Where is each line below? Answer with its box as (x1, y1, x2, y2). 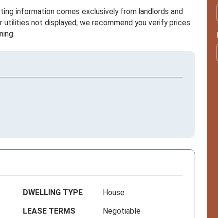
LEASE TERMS (23, 206, 76, 216)
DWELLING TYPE (23, 188, 83, 198)
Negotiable (103, 206, 141, 216)
